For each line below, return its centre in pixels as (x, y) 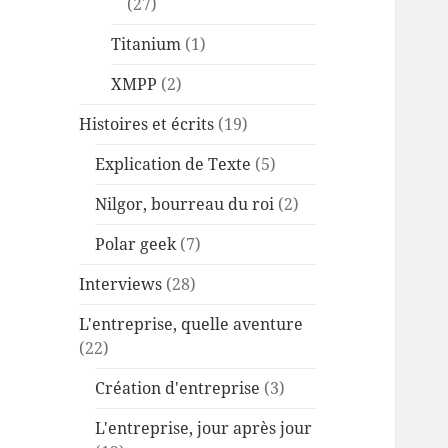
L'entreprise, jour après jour (204, 428)
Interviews (121, 284)
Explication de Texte (173, 164)
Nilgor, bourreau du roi (185, 204)
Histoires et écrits (147, 124)
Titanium (146, 44)
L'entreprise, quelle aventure (191, 324)
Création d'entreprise (178, 388)
